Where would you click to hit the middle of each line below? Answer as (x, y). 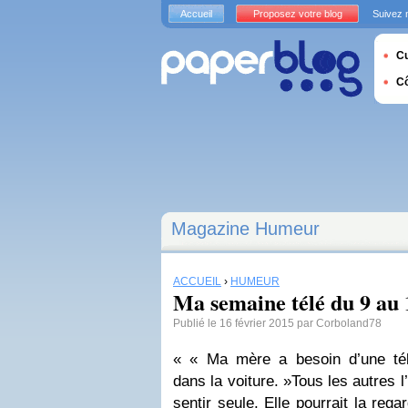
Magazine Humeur (245, 229)
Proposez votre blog (297, 14)
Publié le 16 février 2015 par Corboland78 (277, 323)
